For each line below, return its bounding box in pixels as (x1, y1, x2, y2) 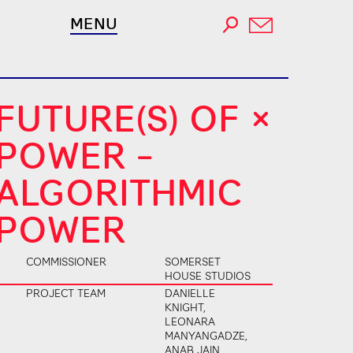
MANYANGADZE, (165, 328, 248, 342)
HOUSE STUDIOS (165, 268, 251, 282)
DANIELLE (165, 285, 216, 299)
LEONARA (165, 314, 216, 328)
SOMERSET (165, 254, 221, 268)
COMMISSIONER (25, 254, 106, 268)
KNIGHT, (165, 299, 206, 314)
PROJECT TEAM (25, 285, 106, 299)
